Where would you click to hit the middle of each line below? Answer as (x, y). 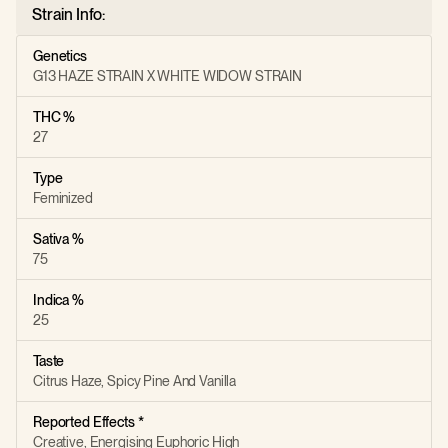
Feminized (63, 198)
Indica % (58, 300)
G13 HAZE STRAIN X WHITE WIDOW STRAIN (167, 76)
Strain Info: (69, 14)
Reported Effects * (88, 422)
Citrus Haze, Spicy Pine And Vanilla (135, 381)
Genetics (60, 56)
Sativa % (58, 239)
